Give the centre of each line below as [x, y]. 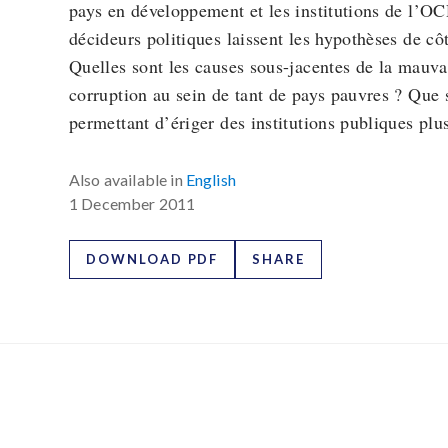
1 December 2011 [132, 203]
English [210, 179]
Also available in [126, 179]
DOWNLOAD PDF [152, 259]
